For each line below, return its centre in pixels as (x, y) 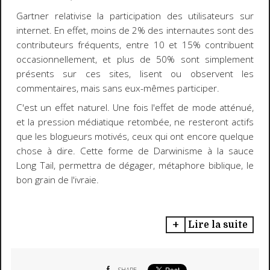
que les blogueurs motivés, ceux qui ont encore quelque (135, 137)
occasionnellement (55, 59)
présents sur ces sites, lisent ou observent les (135, 74)
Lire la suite (218, 225)
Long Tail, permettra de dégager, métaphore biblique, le (135, 166)
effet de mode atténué (204, 108)
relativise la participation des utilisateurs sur (151, 16)
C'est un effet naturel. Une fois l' (86, 108)
